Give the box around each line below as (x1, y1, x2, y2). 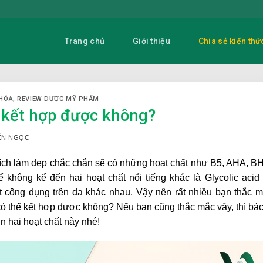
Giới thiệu (133, 36, 170, 46)
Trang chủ (64, 36, 105, 46)
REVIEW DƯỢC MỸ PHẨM (17, 95, 99, 103)
